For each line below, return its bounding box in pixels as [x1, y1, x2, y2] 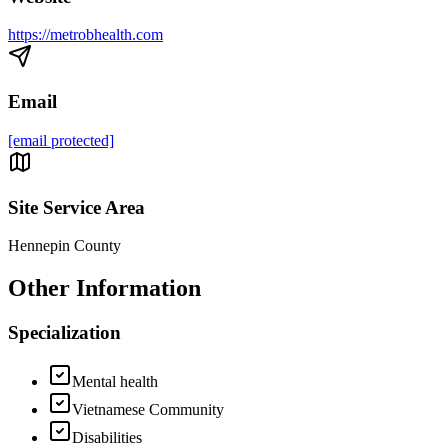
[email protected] [8, 131, 114, 149]
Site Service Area [8, 196, 145, 218]
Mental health [72, 372, 158, 390]
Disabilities [72, 428, 142, 446]
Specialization [8, 322, 121, 344]
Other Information [8, 275, 201, 302]
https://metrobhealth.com [8, 26, 163, 44]
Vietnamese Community [72, 400, 224, 418]
